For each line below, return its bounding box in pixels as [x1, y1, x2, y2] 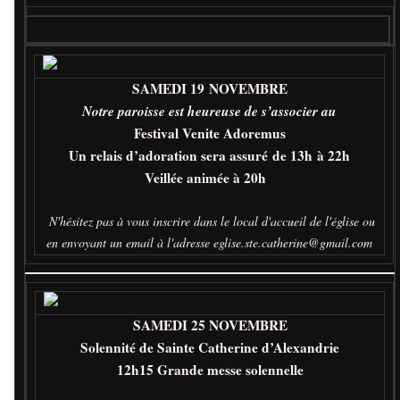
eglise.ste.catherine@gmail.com [213, 234, 372, 252]
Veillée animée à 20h [144, 168, 275, 188]
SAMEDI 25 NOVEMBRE [132, 315, 287, 336]
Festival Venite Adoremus [133, 123, 286, 144]
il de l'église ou [298, 212, 375, 230]
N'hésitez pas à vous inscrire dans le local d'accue [44, 212, 299, 230]
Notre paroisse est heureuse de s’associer [82, 101, 321, 121]
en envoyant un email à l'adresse [46, 234, 213, 252]
